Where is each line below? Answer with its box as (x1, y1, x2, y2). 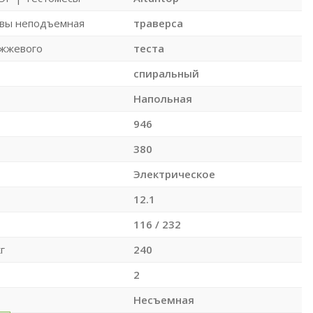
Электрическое (133, 166, 215, 181)
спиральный (133, 66, 199, 80)
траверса (133, 15, 183, 30)
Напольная (133, 91, 192, 105)
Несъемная (133, 292, 194, 307)
